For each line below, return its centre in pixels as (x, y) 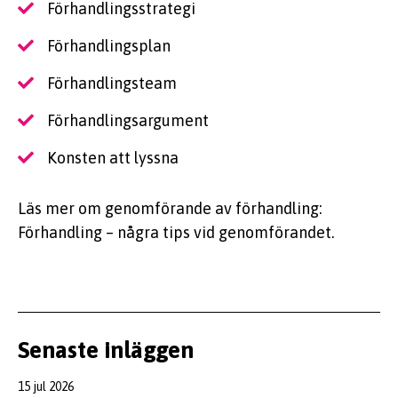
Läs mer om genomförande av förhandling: (170, 209)
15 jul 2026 (46, 387)
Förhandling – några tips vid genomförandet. (176, 233)
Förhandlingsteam (112, 84)
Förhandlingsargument (128, 121)
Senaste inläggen (106, 350)
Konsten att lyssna (113, 158)
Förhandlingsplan (109, 46)
